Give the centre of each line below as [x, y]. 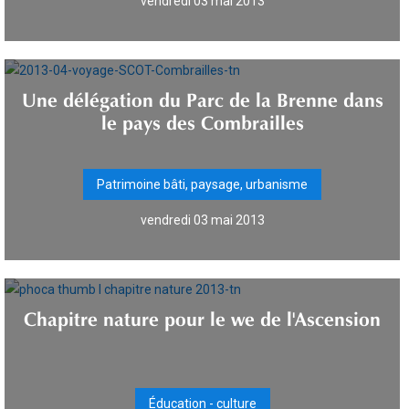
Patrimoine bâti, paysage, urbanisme [202, 184]
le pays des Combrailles [202, 120]
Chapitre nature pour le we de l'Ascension [202, 316]
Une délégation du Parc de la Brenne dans [202, 97]
